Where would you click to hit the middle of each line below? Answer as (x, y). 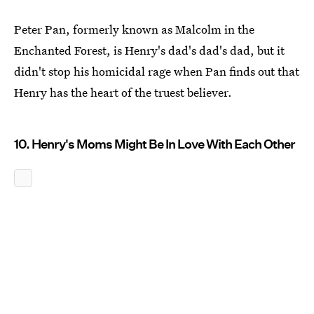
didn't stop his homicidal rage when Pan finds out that (157, 71)
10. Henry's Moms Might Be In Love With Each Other (155, 144)
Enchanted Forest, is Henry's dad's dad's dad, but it (149, 50)
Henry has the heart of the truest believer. (123, 92)
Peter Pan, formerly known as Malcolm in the (134, 29)
